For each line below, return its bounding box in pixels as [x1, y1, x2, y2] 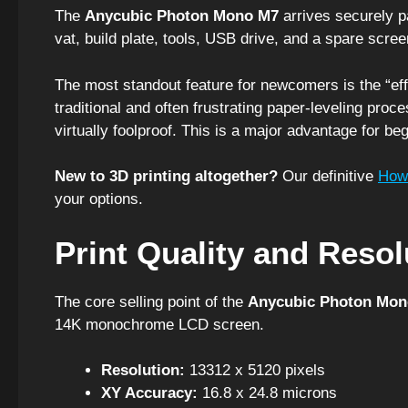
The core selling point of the [55, 292, 248, 311]
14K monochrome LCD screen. [55, 315, 264, 333]
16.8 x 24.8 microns [198, 384, 337, 403]
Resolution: [101, 362, 185, 380]
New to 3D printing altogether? [55, 168, 278, 186]
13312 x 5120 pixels [185, 362, 325, 380]
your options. [55, 190, 143, 209]
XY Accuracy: [101, 384, 198, 403]
